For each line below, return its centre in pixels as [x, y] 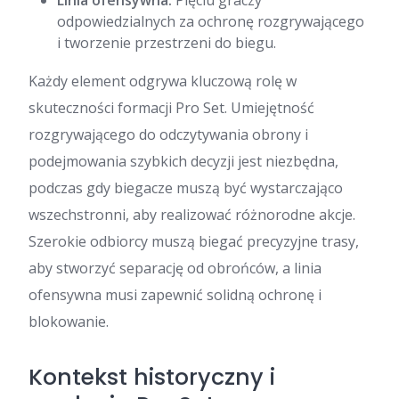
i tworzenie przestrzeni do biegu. [167, 43]
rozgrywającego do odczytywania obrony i [168, 134]
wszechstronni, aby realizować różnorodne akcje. [192, 215]
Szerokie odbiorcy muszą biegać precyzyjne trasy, [194, 241]
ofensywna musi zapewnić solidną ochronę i [175, 295]
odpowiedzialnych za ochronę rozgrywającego [211, 21]
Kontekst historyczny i [152, 377]
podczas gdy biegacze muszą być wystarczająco [186, 188]
